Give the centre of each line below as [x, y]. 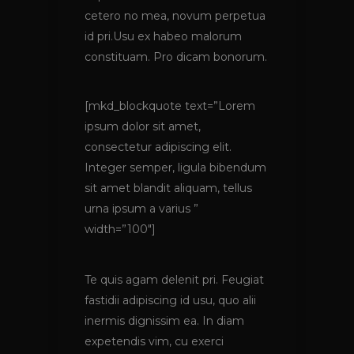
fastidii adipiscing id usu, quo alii [170, 301]
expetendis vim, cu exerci [154, 342]
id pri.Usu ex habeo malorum [163, 37]
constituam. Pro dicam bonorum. [176, 57]
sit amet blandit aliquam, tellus [168, 188]
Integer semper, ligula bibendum [175, 168]
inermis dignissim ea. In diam [164, 321]
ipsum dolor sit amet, [143, 127]
